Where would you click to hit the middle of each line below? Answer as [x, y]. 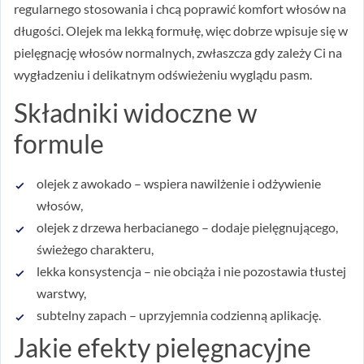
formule [59, 143]
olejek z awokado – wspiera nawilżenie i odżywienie [179, 183]
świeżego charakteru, [95, 249]
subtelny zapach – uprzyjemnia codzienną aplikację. [179, 314]
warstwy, [61, 292]
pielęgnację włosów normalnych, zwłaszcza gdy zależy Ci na [178, 53]
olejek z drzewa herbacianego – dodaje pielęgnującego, [187, 227]
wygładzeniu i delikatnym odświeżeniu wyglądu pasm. [163, 75]
